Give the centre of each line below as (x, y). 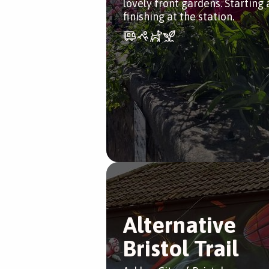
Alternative (180, 225)
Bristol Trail (181, 248)
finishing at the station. (179, 17)
